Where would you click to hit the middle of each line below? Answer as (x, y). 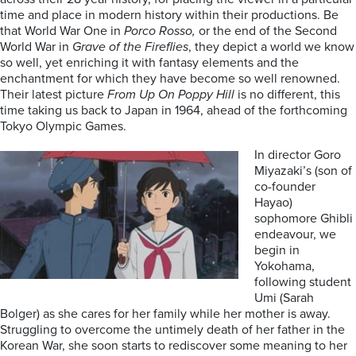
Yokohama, (284, 266)
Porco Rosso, (160, 31)
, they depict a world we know (271, 47)
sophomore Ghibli (304, 219)
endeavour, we (295, 234)
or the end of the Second (266, 31)
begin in (277, 250)
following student (303, 282)
